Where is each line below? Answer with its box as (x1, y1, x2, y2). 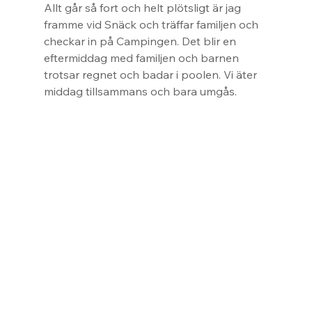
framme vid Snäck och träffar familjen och (43, 17, 261, 32)
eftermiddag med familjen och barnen (43, 51, 242, 65)
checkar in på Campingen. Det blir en (43, 34, 239, 49)
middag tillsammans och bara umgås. (43, 84, 237, 99)
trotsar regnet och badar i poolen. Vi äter (43, 68, 260, 82)
